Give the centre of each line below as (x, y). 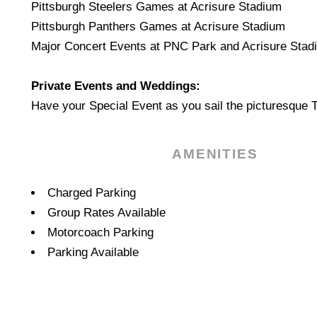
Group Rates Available (106, 213)
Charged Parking (91, 193)
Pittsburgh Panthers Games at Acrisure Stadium (158, 27)
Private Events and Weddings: (116, 86)
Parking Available (93, 253)
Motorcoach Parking (100, 233)
